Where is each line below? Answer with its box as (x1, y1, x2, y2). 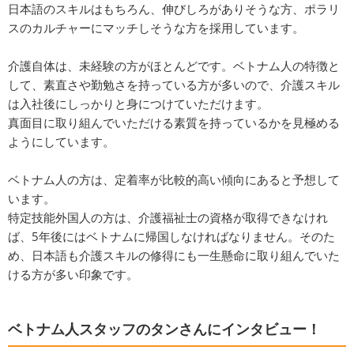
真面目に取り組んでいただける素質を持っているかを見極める (8, 115, 340, 131)
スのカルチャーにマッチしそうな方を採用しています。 (8, 20, 304, 36)
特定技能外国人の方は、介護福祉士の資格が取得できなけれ (8, 209, 328, 226)
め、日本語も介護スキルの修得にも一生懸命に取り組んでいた (8, 247, 340, 264)
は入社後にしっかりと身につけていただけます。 (8, 96, 269, 112)
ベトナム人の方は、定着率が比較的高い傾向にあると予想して (8, 171, 340, 188)
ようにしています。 (8, 134, 115, 150)
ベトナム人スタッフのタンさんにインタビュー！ (8, 319, 321, 339)
